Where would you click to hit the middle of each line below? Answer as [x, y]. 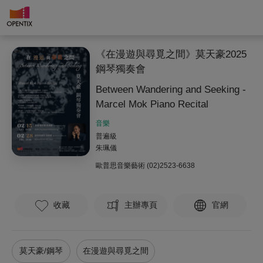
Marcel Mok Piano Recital [152, 104]
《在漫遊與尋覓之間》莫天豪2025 [171, 54]
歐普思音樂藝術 [120, 166]
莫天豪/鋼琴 [41, 251]
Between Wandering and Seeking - [171, 90]
